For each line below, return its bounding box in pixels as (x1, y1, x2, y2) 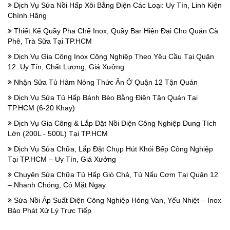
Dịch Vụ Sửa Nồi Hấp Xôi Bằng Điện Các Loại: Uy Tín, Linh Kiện (12, 1, 222, 10)
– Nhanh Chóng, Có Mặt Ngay (8, 181, 106, 189)
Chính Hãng (8, 11, 47, 20)
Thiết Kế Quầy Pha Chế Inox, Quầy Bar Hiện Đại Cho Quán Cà (12, 27, 218, 35)
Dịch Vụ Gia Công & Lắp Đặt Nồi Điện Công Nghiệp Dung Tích (12, 119, 217, 128)
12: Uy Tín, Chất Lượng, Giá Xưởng (8, 63, 124, 71)
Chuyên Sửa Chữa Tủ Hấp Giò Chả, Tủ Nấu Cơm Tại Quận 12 (12, 170, 218, 179)
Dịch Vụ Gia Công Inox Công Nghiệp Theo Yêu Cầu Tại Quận (12, 52, 214, 61)
